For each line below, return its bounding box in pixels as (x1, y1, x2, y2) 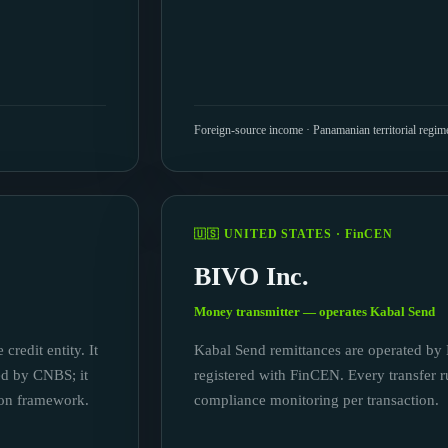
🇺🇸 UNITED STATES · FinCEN (194, 227, 394, 240)
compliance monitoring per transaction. (194, 392, 440, 409)
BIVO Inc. (194, 261, 310, 292)
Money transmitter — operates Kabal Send (194, 303, 436, 319)
